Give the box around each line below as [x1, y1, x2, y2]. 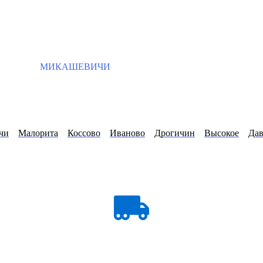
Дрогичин [154, 128, 195, 139]
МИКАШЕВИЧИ [38, 62, 110, 72]
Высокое [204, 128, 239, 139]
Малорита [18, 128, 58, 139]
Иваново [110, 128, 145, 139]
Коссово [68, 128, 100, 139]
